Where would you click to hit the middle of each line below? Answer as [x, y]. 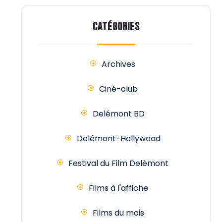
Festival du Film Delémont [118, 164]
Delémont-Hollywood [118, 139]
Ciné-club [118, 89]
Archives [118, 64]
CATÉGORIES [116, 27]
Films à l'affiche [118, 188]
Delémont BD [118, 114]
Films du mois [118, 213]
